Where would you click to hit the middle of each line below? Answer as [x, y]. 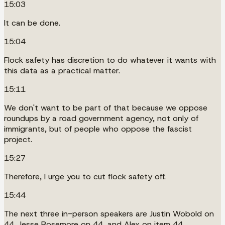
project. [18, 139]
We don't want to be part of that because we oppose [106, 107]
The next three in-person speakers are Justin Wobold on [109, 213]
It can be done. [32, 23]
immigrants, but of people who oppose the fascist [98, 129]
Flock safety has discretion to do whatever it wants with [110, 60]
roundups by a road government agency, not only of [101, 118]
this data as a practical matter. [62, 70]
